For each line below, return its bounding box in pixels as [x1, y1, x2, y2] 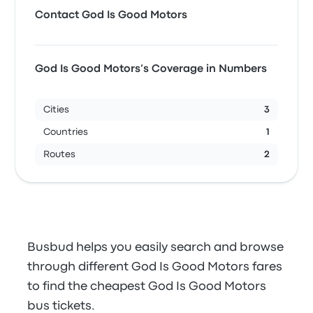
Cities [43, 105, 70, 114]
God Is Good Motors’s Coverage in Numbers [35, 64, 268, 74]
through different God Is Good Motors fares [27, 262, 283, 272]
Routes [43, 150, 76, 159]
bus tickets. [27, 301, 96, 312]
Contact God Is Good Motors [35, 10, 188, 20]
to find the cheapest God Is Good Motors [27, 282, 267, 292]
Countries [43, 128, 89, 136]
